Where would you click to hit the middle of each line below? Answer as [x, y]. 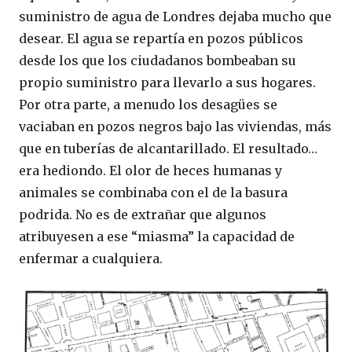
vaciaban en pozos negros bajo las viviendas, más [175, 126]
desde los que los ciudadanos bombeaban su [158, 60]
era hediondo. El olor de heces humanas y [150, 170]
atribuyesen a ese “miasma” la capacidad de [157, 236]
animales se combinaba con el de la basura [153, 192]
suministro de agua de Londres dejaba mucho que [175, 16]
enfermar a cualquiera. [91, 258]
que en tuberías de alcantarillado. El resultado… [168, 148]
